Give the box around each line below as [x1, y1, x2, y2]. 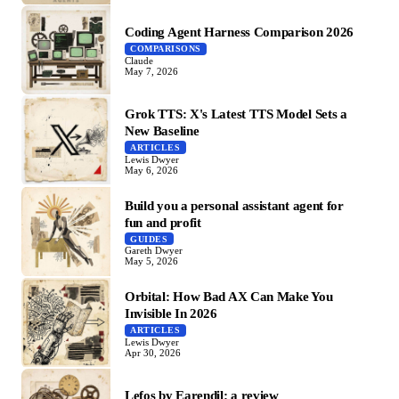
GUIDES [130, 233, 168, 244]
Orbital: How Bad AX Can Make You [125, 289, 333, 305]
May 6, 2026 [125, 164, 178, 175]
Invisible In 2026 [125, 305, 217, 322]
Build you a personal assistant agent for [125, 197, 344, 213]
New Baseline [125, 122, 199, 138]
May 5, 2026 [125, 256, 178, 267]
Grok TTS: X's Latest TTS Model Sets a [125, 105, 347, 121]
